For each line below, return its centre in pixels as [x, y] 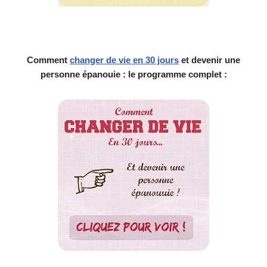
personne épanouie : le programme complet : [133, 74]
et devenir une [209, 60]
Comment [48, 60]
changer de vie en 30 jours [124, 60]
